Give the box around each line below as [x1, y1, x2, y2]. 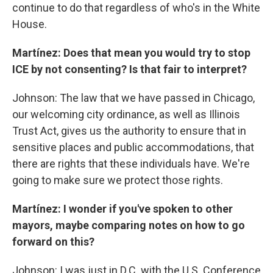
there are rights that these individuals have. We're [12, 157, 250, 170]
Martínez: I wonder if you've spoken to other [12, 202, 233, 215]
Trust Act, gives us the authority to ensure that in [12, 124, 246, 137]
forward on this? [12, 235, 94, 248]
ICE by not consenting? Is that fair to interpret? [12, 63, 247, 76]
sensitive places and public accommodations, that [12, 141, 254, 154]
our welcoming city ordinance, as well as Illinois [12, 108, 240, 121]
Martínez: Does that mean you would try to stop [12, 46, 250, 59]
